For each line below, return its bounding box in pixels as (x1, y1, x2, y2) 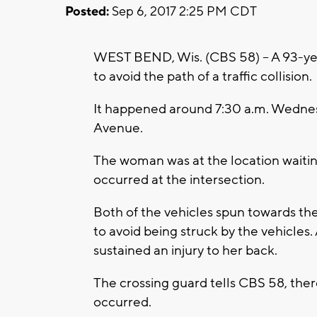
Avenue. (93, 119, 143, 137)
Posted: (65, 3, 109, 20)
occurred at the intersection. (93, 171, 265, 188)
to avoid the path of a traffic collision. (93, 67, 312, 85)
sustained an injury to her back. (93, 241, 277, 259)
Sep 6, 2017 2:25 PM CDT (109, 3, 257, 20)
